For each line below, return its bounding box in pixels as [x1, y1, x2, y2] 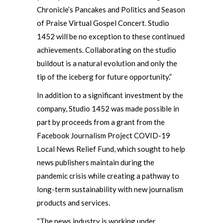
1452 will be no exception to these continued [37, 32, 185, 41]
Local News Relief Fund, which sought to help [37, 144, 185, 153]
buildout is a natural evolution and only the [37, 59, 177, 68]
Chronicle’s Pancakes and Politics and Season [37, 5, 185, 14]
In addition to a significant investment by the [37, 91, 183, 100]
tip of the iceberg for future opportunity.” [37, 72, 172, 81]
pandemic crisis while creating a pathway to [37, 171, 179, 180]
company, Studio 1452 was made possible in [37, 104, 179, 113]
